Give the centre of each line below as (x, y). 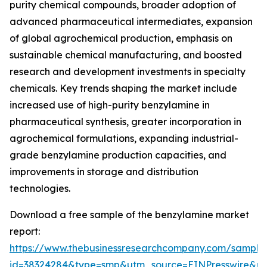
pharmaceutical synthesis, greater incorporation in (125, 122)
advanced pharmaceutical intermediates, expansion (131, 22)
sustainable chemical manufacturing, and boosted (126, 55)
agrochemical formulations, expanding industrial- (124, 139)
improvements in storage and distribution (104, 172)
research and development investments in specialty (128, 72)
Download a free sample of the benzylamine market (129, 215)
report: (25, 232)
